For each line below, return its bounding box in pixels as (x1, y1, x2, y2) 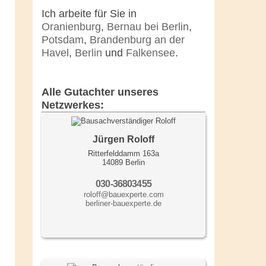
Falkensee (126, 46, 175, 59)
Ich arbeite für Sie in (42, 7, 137, 20)
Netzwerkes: (42, 99, 104, 111)
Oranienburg (42, 20, 101, 33)
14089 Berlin (102, 157, 145, 167)
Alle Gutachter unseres (42, 85, 159, 98)
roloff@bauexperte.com (83, 189, 164, 199)
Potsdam (42, 33, 84, 46)
